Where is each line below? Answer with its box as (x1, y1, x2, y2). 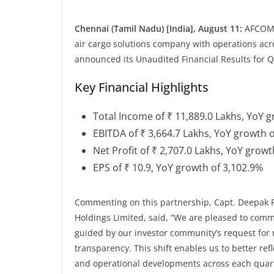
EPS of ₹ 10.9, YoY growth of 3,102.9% (93, 160, 263, 174)
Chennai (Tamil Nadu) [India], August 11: (75, 22, 245, 34)
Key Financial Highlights (75, 78, 209, 95)
